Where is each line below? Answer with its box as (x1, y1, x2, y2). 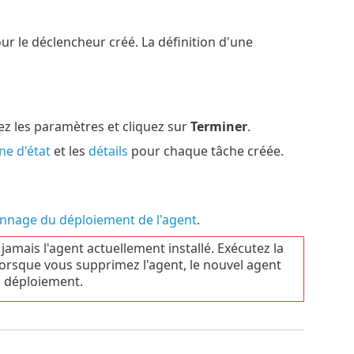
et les (50, 142, 88, 160)
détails (88, 142, 128, 160)
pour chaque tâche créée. (127, 142, 284, 160)
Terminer (190, 118, 247, 136)
